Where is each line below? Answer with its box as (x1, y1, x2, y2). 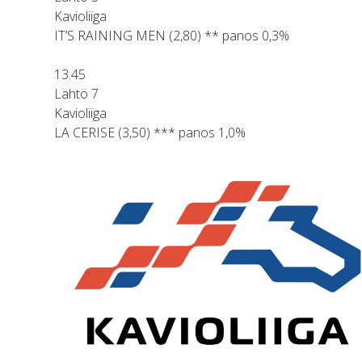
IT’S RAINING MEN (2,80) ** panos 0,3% (54, 27, 289, 45)
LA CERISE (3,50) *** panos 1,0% (54, 124, 246, 142)
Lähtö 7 (54, 85, 99, 103)
